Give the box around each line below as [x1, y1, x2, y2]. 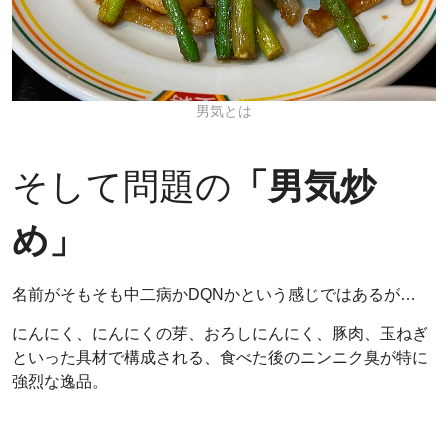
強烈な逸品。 [12, 372, 108, 390]
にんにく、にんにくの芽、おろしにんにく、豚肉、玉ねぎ [12, 324, 428, 342]
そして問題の [12, 165, 232, 207]
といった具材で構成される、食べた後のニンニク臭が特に [12, 348, 428, 366]
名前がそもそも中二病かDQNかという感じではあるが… [12, 285, 416, 303]
